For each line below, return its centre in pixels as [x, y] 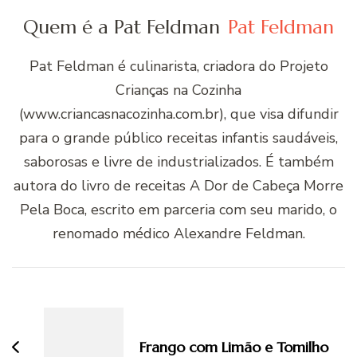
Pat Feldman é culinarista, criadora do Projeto [178, 67]
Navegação [67, 280]
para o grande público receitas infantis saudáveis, [178, 138]
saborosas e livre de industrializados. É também [178, 162]
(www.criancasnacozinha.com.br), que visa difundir [178, 114]
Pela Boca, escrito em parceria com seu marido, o [178, 210]
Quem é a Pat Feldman [122, 27]
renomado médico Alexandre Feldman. [178, 234]
